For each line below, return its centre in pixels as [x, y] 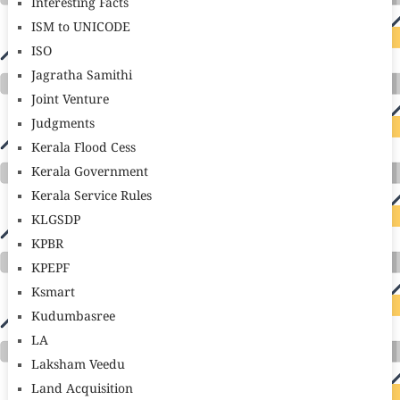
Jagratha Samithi [81, 76]
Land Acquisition [82, 390]
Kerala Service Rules [91, 197]
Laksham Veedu [78, 366]
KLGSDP [55, 221]
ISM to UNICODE [80, 28]
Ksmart [53, 293]
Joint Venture [70, 100]
